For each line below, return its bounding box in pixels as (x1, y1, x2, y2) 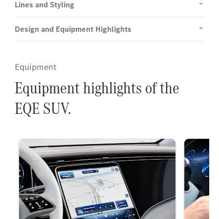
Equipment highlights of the (15, 76, 179, 100)
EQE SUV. (15, 97, 71, 120)
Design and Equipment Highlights (15, 24, 131, 35)
